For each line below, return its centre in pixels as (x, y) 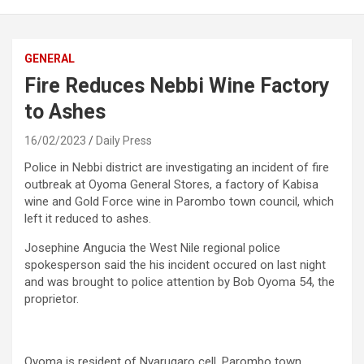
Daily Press (124, 141)
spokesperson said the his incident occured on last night (175, 265)
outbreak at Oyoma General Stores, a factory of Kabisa (171, 185)
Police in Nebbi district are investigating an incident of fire (177, 168)
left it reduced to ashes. (88, 219)
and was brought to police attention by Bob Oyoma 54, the (180, 282)
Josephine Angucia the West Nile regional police (152, 248)
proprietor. (52, 299)
